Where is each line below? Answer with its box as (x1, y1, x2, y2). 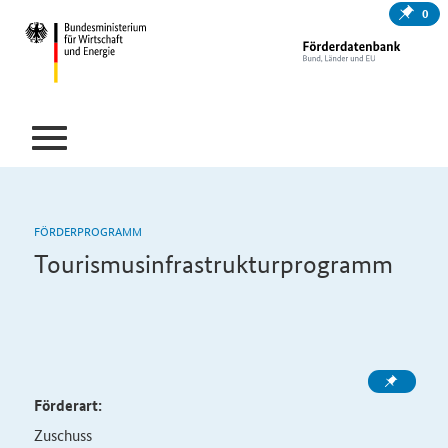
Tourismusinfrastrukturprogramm (33, 249, 393, 279)
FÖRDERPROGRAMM (33, 221, 142, 240)
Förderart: (33, 394, 102, 416)
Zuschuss (33, 424, 92, 445)
